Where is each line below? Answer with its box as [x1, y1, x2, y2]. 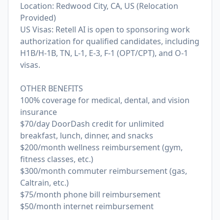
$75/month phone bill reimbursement [20, 189, 161, 200]
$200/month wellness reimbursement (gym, [20, 142, 183, 153]
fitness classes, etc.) [20, 154, 93, 165]
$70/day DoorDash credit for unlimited [20, 118, 164, 129]
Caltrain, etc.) [20, 177, 69, 188]
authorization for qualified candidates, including [20, 36, 199, 47]
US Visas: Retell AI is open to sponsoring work [20, 24, 190, 35]
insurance [20, 107, 57, 117]
